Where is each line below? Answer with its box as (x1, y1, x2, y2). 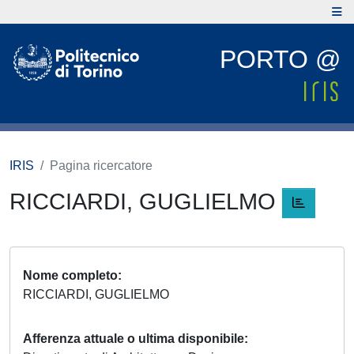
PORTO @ (220, 45, 341, 73)
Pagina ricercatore (50, 159, 153, 172)
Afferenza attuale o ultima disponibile (23, 332, 244, 346)
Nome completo (23, 269, 118, 283)
